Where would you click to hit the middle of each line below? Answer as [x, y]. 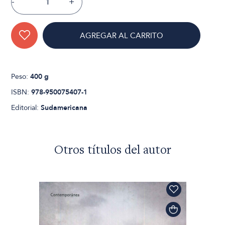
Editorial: [26, 107]
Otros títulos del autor [113, 151]
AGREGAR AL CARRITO [122, 35]
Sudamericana [64, 107]
